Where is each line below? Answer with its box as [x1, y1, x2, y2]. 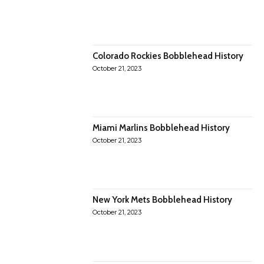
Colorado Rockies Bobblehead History [93, 50, 244, 61]
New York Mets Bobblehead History [93, 194, 233, 206]
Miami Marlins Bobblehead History [93, 122, 230, 133]
